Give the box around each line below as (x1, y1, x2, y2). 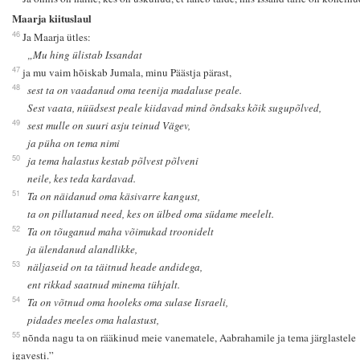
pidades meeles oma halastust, (27, 312, 160, 327)
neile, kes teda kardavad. (27, 170, 137, 186)
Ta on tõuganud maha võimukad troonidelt (27, 223, 215, 239)
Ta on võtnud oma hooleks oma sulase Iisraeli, (27, 294, 229, 309)
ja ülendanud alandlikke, (27, 241, 138, 256)
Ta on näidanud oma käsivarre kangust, (27, 188, 201, 203)
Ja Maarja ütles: (22, 29, 94, 44)
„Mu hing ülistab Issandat (27, 47, 143, 62)
